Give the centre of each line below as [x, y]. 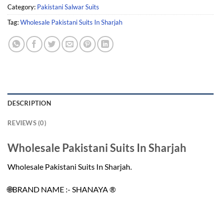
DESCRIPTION [29, 103]
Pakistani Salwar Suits [68, 7]
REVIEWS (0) [27, 123]
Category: [22, 7]
